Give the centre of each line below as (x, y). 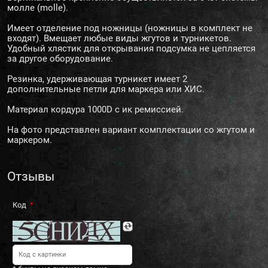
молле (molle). (38, 7)
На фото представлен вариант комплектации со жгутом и (131, 130)
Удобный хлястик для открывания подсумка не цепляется (131, 48)
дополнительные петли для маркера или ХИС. (106, 89)
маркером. (30, 140)
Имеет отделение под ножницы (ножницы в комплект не (130, 28)
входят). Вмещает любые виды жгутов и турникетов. (119, 38)
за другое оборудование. (60, 58)
